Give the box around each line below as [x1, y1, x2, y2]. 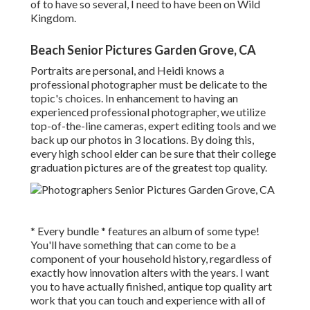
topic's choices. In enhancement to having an [30, 91, 238, 105]
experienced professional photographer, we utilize [30, 105, 266, 119]
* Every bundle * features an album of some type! [30, 224, 259, 238]
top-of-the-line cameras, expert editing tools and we [30, 119, 276, 133]
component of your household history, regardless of [30, 252, 272, 266]
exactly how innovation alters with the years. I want [30, 266, 269, 280]
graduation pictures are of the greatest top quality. [30, 161, 267, 174]
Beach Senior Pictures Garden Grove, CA [30, 42, 256, 58]
